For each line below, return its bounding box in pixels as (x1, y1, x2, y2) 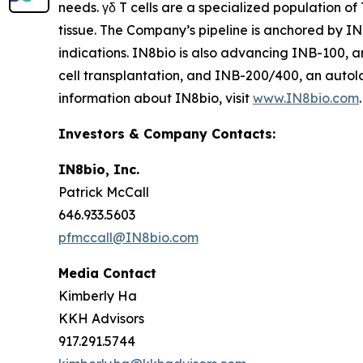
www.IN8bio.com (253, 89, 359, 106)
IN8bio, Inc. (58, 160, 139, 177)
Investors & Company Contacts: (58, 125, 275, 142)
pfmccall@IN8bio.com (58, 228, 199, 246)
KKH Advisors (58, 310, 144, 327)
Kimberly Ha (58, 287, 137, 304)
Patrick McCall (58, 183, 149, 200)
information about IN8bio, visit (58, 89, 253, 106)
